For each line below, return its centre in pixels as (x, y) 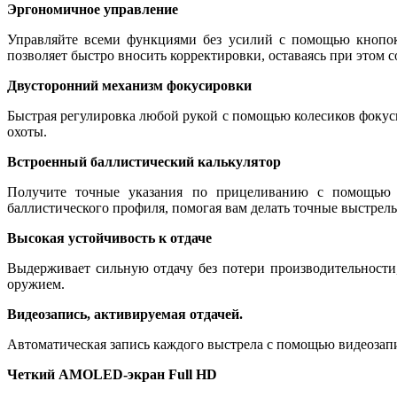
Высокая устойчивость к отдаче (109, 237)
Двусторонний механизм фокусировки (129, 85)
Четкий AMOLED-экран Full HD (112, 374)
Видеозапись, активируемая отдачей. (125, 314)
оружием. (36, 284)
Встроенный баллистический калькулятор (144, 161)
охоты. (27, 131)
